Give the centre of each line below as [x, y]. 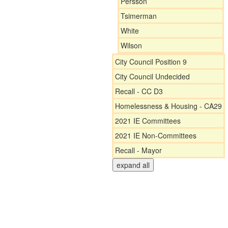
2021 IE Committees [148, 121]
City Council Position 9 [151, 62]
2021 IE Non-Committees [156, 135]
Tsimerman [139, 16]
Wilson [131, 45]
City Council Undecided [152, 76]
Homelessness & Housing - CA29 [168, 106]
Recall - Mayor [138, 150]
